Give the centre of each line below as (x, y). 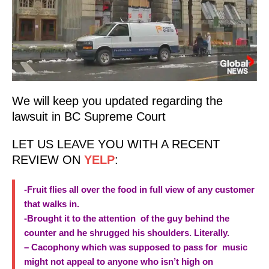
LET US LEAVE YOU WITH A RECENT (116, 144)
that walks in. (52, 204)
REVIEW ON (48, 160)
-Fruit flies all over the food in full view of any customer (139, 190)
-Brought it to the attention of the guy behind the (127, 219)
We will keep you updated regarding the (117, 101)
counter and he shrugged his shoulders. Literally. (127, 233)
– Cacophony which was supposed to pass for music (136, 247)
